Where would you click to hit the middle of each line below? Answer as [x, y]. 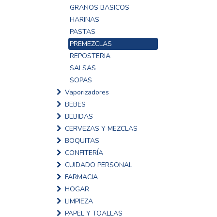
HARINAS [85, 20]
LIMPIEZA [79, 201]
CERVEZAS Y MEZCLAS [101, 129]
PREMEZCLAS [91, 44]
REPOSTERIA [90, 56]
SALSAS [83, 68]
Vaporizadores [87, 92]
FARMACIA [81, 177]
